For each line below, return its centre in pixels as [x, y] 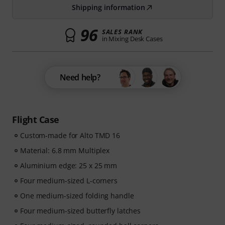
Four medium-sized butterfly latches [81, 211]
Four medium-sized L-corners [69, 181]
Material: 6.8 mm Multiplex [65, 150]
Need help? [80, 77]
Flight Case [36, 120]
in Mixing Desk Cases [132, 39]
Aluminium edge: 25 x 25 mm [69, 165]
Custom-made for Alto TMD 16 [70, 135]
